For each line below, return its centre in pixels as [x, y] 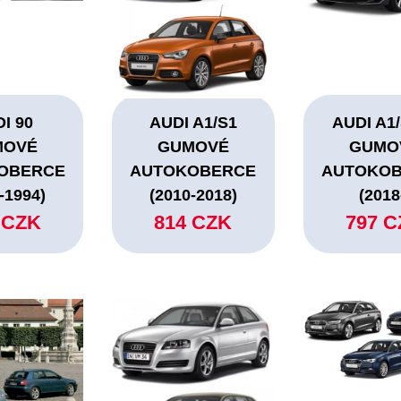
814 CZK [193, 223]
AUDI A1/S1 [193, 123]
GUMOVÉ [193, 147]
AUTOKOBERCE [193, 171]
